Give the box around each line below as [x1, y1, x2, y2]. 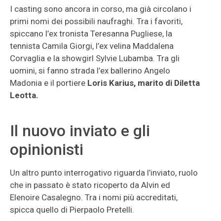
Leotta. [10, 90, 38, 100]
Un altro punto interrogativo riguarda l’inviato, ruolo [10, 168, 198, 178]
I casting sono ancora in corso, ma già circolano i [10, 4, 191, 14]
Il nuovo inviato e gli [10, 121, 150, 140]
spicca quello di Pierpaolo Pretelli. [10, 205, 134, 215]
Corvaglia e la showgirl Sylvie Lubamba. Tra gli [10, 53, 180, 63]
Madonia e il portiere [10, 78, 87, 88]
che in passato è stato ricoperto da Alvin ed [10, 180, 170, 190]
